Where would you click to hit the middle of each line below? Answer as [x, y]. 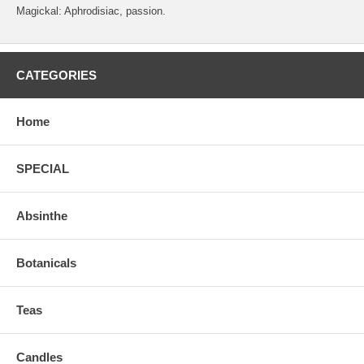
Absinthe [42, 216]
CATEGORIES [56, 76]
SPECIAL [43, 169]
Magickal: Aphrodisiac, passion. [91, 11]
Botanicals [46, 263]
